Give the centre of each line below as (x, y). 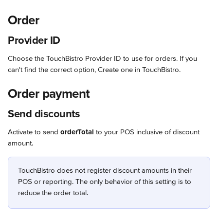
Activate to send (34, 132)
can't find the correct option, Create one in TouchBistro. (94, 70)
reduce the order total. (53, 193)
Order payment (49, 94)
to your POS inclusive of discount (148, 132)
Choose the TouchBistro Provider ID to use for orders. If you (103, 58)
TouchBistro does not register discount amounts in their (106, 170)
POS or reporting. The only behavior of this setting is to (106, 182)
